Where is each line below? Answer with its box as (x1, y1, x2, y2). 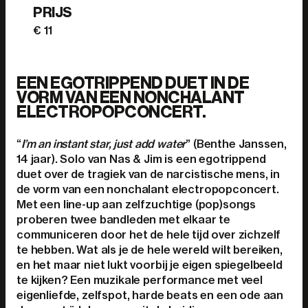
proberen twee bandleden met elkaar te (16, 212, 231, 226)
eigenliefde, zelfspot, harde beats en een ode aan (16, 288, 284, 302)
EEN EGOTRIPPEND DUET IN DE (16, 74, 250, 93)
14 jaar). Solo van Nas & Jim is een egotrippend (16, 152, 266, 166)
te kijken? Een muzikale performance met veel (16, 273, 263, 287)
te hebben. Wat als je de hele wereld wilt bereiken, (16, 243, 283, 256)
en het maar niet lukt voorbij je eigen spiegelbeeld (16, 258, 283, 272)
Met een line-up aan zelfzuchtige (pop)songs (16, 197, 256, 211)
